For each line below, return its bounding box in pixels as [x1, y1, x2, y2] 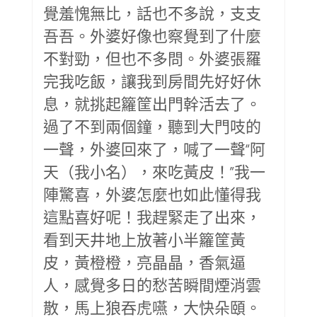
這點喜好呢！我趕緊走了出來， [43, 207, 261, 226]
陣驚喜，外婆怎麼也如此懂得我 [43, 184, 261, 203]
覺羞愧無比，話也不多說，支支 [43, 3, 261, 22]
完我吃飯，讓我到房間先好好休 [43, 71, 261, 90]
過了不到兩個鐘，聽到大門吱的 [43, 116, 261, 135]
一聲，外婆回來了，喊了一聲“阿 [43, 139, 265, 158]
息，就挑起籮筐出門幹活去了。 [43, 93, 261, 113]
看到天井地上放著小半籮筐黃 [43, 229, 246, 248]
